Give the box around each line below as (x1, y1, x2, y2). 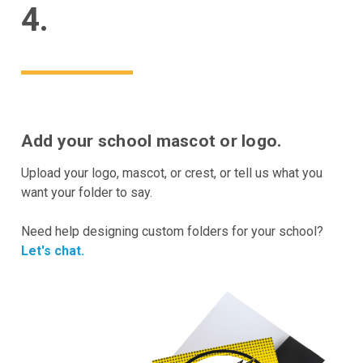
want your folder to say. (20, 184, 152, 200)
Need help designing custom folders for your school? (20, 223, 323, 239)
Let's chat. (20, 242, 84, 258)
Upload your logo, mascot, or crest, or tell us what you (20, 164, 322, 181)
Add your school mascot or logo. (20, 130, 282, 151)
